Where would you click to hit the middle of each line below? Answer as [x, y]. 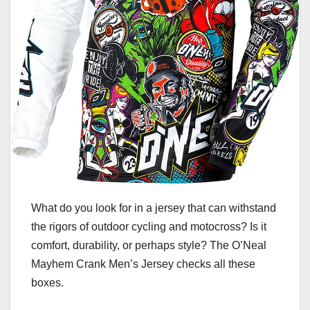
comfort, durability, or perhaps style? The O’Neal [149, 246]
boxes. [47, 283]
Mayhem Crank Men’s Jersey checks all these [143, 264]
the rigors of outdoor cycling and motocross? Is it [149, 227]
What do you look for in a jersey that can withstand [154, 208]
